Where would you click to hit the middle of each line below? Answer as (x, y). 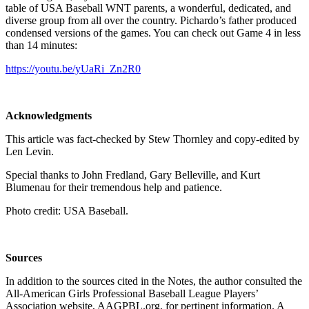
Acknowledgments (49, 115)
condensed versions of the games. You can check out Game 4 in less (153, 32)
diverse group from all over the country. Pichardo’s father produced (151, 20)
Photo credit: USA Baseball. (67, 210)
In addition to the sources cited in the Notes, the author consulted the (154, 281)
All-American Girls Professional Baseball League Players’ (132, 293)
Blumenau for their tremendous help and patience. (114, 187)
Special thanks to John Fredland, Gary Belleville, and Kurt (133, 175)
